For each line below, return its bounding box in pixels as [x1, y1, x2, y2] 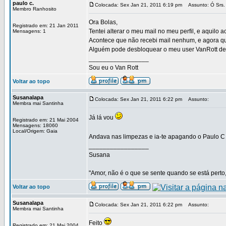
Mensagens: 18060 [13, 123, 58, 128]
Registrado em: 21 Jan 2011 [13, 23, 79, 28]
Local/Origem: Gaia [13, 128, 58, 134]
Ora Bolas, [89, 19, 118, 26]
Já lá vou [89, 114, 115, 121]
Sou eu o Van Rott [89, 64, 138, 71]
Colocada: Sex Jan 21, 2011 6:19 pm [95, 2, 182, 8]
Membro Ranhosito [13, 6, 56, 12]
